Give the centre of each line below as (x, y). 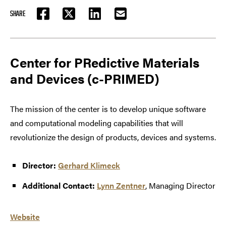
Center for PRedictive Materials (105, 63)
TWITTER (79, 19)
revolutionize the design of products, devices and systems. (113, 137)
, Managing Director (180, 186)
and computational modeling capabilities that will (97, 123)
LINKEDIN (106, 19)
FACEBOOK (54, 19)
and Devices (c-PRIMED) (85, 79)
